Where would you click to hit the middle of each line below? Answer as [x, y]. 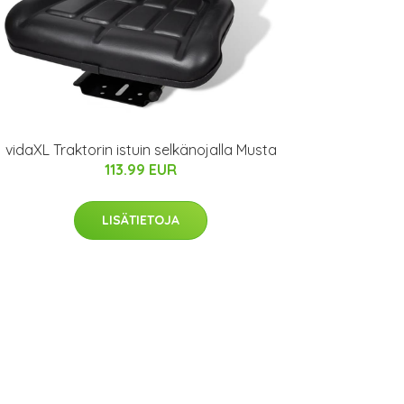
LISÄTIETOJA [141, 220]
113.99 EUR [141, 170]
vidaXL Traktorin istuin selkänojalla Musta [141, 150]
